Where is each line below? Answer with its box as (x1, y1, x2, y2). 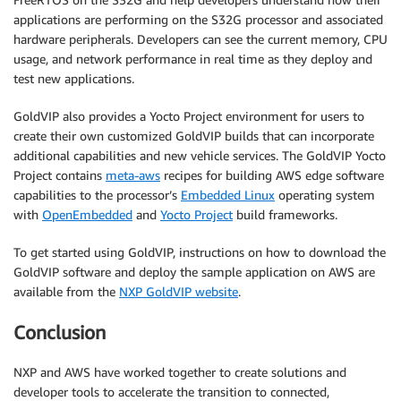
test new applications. (13, 71, 134, 87)
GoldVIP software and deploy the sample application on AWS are (13, 264, 375, 280)
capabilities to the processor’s (13, 187, 181, 203)
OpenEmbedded (42, 207, 132, 223)
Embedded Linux (181, 187, 275, 203)
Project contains (13, 167, 106, 183)
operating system (275, 187, 375, 203)
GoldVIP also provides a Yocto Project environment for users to (13, 108, 364, 124)
